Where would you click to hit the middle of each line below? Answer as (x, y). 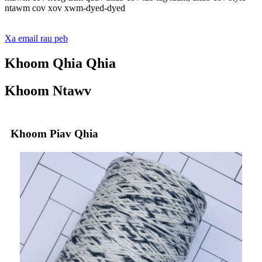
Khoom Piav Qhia (54, 134)
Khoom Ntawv (48, 90)
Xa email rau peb (36, 38)
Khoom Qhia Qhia (60, 63)
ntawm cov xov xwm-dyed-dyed (65, 8)
